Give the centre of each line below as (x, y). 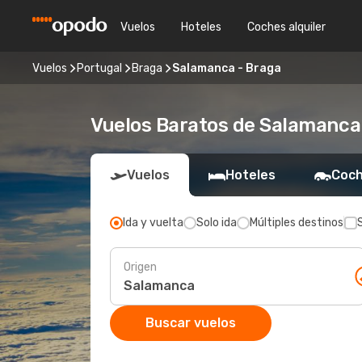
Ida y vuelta (153, 223)
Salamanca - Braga (227, 68)
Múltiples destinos (297, 223)
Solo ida (217, 223)
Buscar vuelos (191, 323)
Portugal (99, 68)
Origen (140, 267)
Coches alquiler (286, 27)
